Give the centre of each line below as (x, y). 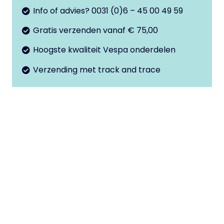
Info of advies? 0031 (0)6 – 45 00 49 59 (108, 11)
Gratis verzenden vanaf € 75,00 (96, 30)
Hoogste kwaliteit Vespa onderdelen (104, 50)
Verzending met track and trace (97, 69)
